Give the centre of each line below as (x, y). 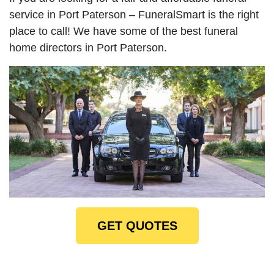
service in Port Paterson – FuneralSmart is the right (134, 14)
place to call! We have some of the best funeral (124, 31)
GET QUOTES (137, 225)
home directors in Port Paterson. (88, 47)
